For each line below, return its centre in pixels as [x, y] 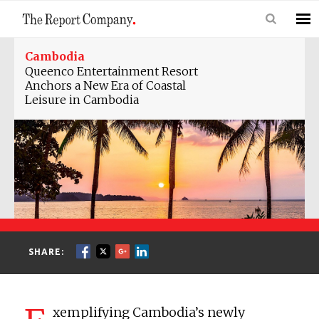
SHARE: [48, 252]
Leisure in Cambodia [82, 100]
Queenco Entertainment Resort [111, 71]
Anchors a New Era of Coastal [105, 85]
